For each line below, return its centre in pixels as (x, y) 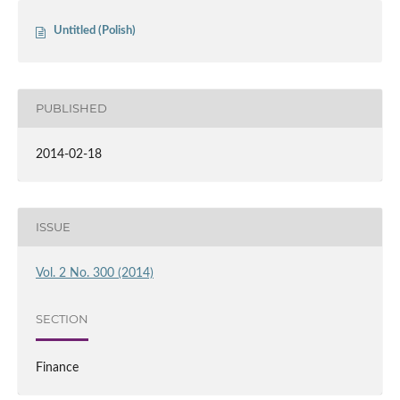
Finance (57, 367)
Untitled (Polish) (95, 30)
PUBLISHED (71, 108)
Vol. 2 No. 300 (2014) (94, 273)
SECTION (62, 319)
